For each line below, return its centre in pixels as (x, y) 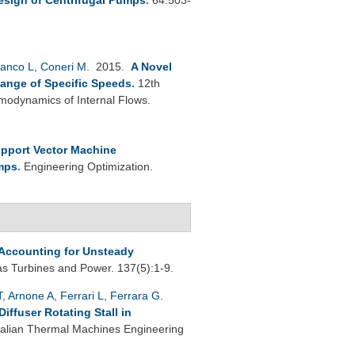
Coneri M (63, 66)
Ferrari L (82, 295)
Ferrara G (135, 295)
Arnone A (31, 295)
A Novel (151, 66)
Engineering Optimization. (88, 166)
